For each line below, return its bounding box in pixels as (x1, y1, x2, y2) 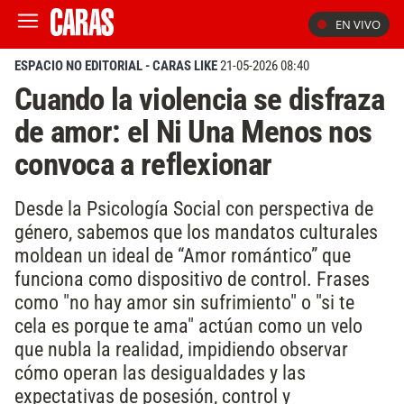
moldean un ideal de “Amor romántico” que (14, 243, 351, 267)
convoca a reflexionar (14, 145, 272, 183)
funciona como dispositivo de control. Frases (14, 266, 370, 290)
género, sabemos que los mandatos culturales (14, 219, 378, 243)
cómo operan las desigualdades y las (14, 360, 306, 384)
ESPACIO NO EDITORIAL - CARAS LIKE (14, 58, 217, 74)
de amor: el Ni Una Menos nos (14, 113, 372, 151)
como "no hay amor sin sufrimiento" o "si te (14, 289, 354, 314)
